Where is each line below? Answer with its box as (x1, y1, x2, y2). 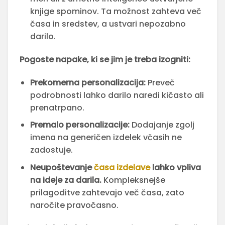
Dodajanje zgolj (129, 119, 194, 131)
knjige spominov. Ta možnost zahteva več (30, 6, 201, 18)
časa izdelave (93, 161, 150, 173)
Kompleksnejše (101, 174, 165, 186)
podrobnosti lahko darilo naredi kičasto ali (30, 89, 204, 101)
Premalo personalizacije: (30, 119, 130, 131)
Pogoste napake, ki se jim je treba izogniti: (20, 53, 190, 65)
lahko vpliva (150, 161, 201, 173)
